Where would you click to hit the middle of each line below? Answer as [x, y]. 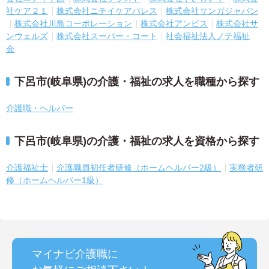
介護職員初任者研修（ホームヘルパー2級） [139, 167]
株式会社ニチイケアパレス [107, 11]
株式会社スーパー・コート [107, 36]
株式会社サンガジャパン [212, 11]
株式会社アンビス [174, 23]
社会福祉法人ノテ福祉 [208, 36]
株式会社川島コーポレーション [73, 23]
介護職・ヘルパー [40, 108]
